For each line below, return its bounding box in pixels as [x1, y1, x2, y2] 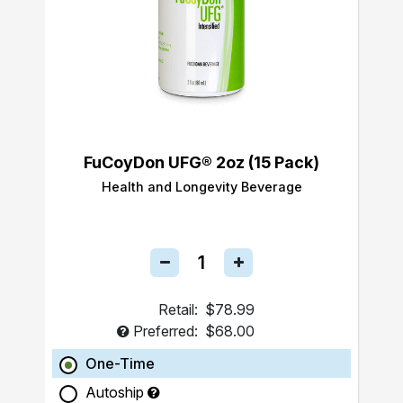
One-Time [85, 354, 155, 372]
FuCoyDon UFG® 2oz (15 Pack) [84, 153, 319, 172]
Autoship [85, 383, 148, 401]
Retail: [158, 300, 198, 318]
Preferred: [133, 322, 198, 340]
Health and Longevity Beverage [101, 179, 302, 194]
